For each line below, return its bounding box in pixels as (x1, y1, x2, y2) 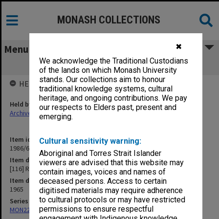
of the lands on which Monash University (39, 66, 177, 75)
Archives (10, 109, 35, 117)
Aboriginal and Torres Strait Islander (39, 149, 162, 158)
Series (10, 197, 28, 205)
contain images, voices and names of (39, 167, 166, 177)
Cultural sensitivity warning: (39, 136, 142, 146)
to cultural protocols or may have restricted (39, 195, 186, 205)
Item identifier (10, 135, 54, 144)
